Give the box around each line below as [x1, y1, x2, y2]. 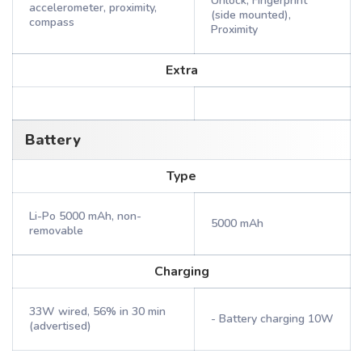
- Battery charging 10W [211, 311, 334, 326]
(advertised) [29, 318, 91, 334]
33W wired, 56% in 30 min [29, 304, 166, 319]
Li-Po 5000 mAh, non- [29, 208, 141, 224]
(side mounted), [211, 7, 291, 23]
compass [29, 15, 74, 30]
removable [29, 223, 83, 238]
